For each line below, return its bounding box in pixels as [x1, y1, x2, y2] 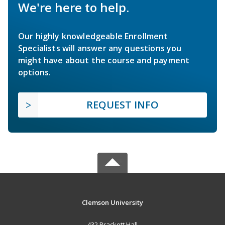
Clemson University [81, 198, 143, 207]
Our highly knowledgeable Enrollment [18, 31, 168, 42]
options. [18, 67, 51, 78]
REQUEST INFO [86, 98, 159, 112]
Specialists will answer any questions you [18, 43, 182, 54]
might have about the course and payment [18, 55, 190, 66]
